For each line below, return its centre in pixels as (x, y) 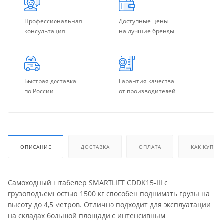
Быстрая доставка (50, 81)
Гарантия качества (147, 81)
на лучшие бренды (147, 31)
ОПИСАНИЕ (36, 146)
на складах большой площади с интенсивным (86, 215)
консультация (45, 31)
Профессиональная (53, 21)
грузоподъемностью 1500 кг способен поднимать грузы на (109, 193)
